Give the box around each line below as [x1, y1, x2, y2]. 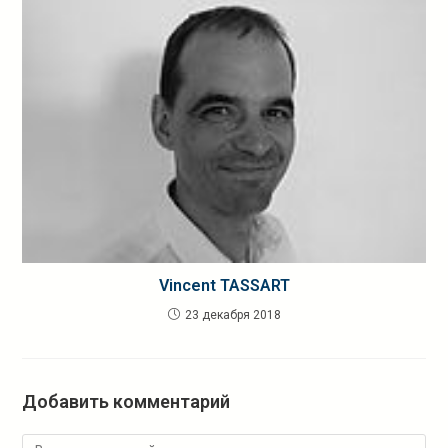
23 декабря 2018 [184, 308, 281, 323]
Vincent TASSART [158, 276, 290, 296]
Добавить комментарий [22, 391, 231, 413]
